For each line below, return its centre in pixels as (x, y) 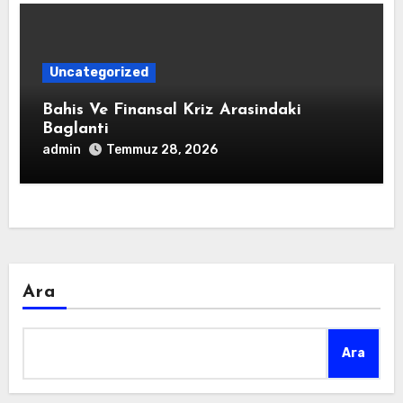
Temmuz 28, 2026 (162, 150)
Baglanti (76, 130)
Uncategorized (99, 73)
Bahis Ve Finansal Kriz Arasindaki (172, 111)
